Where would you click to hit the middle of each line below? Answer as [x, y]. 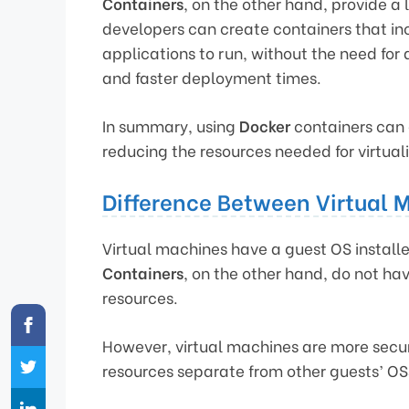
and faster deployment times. [212, 78]
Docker [265, 125]
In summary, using [171, 125]
